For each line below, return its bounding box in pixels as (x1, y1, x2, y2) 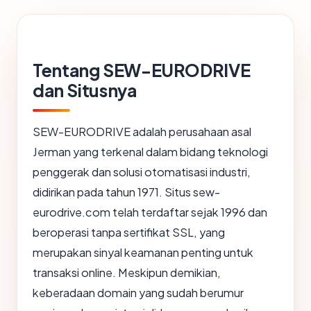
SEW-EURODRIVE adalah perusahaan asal (33, 124, 251, 140)
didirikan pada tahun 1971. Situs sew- (33, 185, 220, 200)
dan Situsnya (33, 79, 137, 102)
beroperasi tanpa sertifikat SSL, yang (33, 225, 225, 240)
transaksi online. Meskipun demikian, (33, 265, 221, 280)
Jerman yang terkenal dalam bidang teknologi (33, 144, 268, 160)
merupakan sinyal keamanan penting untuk (33, 245, 253, 260)
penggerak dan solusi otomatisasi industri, (33, 165, 251, 180)
